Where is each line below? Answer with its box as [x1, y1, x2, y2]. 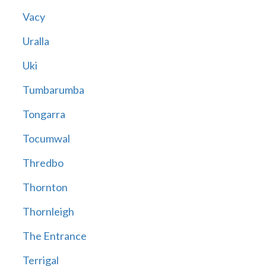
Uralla [22, 34, 49, 48]
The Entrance [22, 229, 87, 243]
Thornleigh [22, 205, 74, 218]
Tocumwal [22, 132, 70, 145]
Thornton [22, 180, 68, 194]
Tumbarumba [22, 83, 84, 97]
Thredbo [22, 156, 64, 170]
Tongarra [22, 107, 65, 121]
